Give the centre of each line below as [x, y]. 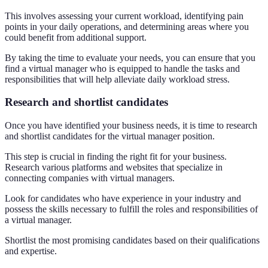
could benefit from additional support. [76, 37]
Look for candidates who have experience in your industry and [123, 199]
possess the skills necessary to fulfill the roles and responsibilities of [131, 209]
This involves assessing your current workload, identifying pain [124, 16]
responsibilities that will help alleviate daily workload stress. [117, 79]
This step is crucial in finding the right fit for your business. [116, 157]
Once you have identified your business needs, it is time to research [131, 126]
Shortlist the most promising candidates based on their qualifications [132, 240]
